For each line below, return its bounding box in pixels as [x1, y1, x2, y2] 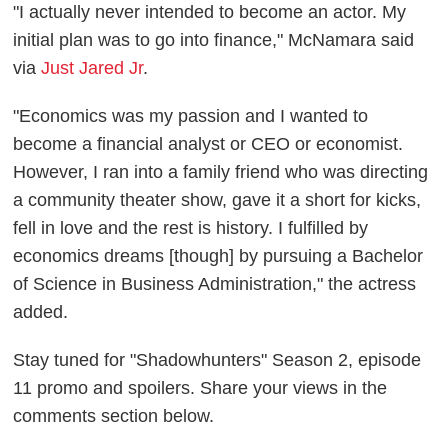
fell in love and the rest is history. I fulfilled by [13, 218, 369, 239]
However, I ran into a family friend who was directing [13, 162, 429, 183]
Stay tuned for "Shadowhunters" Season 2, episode [13, 350, 422, 371]
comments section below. [13, 406, 215, 427]
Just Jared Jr [41, 58, 144, 79]
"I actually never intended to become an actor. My [13, 2, 407, 23]
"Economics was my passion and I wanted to [13, 106, 369, 127]
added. [13, 302, 69, 323]
